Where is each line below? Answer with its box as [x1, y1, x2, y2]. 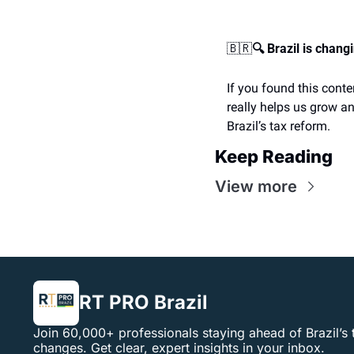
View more [215, 176, 297, 196]
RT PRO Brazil [79, 291, 208, 314]
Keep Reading [215, 145, 333, 167]
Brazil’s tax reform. [227, 118, 330, 134]
